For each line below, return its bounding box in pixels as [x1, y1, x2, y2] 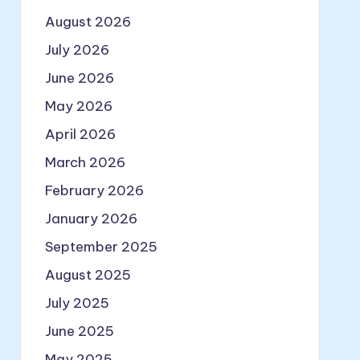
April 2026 [44, 125, 116, 143]
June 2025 [44, 322, 114, 340]
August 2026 [44, 13, 131, 31]
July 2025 [44, 294, 109, 312]
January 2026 [44, 210, 137, 227]
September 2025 [44, 238, 157, 256]
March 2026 [44, 153, 125, 171]
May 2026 [44, 97, 112, 115]
